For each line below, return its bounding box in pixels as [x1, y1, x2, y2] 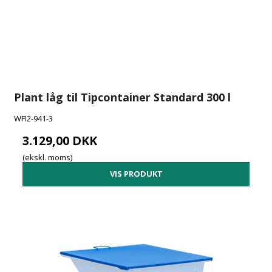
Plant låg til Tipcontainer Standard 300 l [14, 90, 231, 105]
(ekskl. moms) [22, 151, 73, 163]
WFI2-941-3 [14, 113, 53, 124]
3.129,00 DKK [22, 132, 98, 149]
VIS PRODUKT [109, 168, 163, 180]
